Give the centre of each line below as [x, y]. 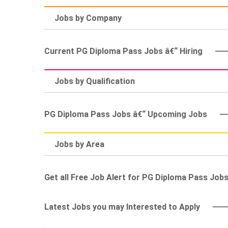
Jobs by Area [79, 144]
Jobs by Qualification [95, 81]
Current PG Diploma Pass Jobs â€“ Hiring [123, 51]
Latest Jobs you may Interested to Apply [122, 207]
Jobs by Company [88, 18]
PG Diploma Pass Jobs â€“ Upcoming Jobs [126, 114]
